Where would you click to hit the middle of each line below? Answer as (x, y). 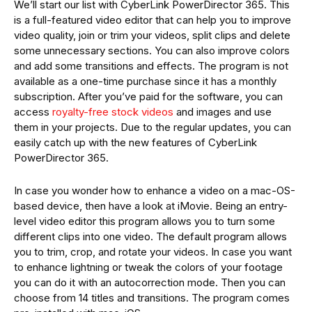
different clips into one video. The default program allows (150, 236)
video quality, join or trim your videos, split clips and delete (152, 35)
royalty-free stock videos (113, 111)
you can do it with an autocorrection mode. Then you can (150, 282)
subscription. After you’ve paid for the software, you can (148, 96)
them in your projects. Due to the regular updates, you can (153, 127)
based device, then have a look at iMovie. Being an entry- (151, 205)
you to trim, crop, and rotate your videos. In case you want (153, 251)
